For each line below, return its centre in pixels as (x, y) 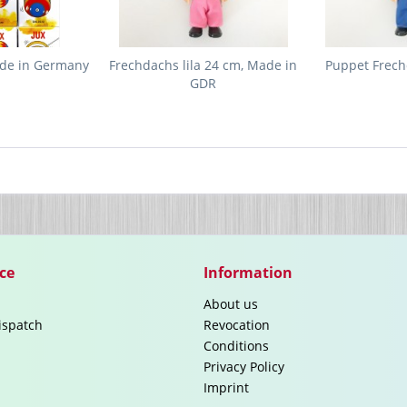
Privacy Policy (244, 367)
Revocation (237, 325)
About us (231, 304)
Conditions (236, 346)
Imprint (226, 387)
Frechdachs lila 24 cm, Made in (203, 65)
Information (248, 273)
